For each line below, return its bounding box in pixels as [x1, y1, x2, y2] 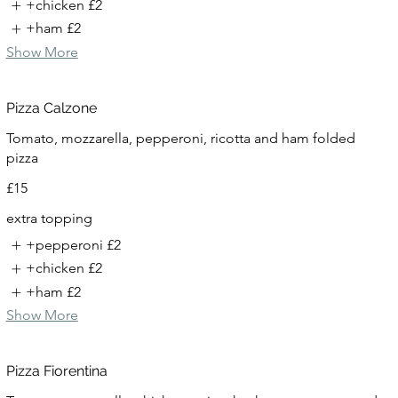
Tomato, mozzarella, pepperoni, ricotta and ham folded [5, 129, 355, 147]
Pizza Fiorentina [5, 362, 107, 379]
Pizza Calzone [5, 99, 97, 116]
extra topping [5, 209, 92, 227]
